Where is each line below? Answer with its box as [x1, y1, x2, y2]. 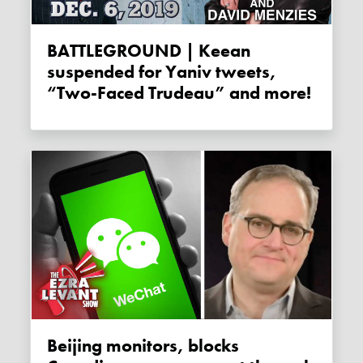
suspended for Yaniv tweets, [47, 61, 277, 84]
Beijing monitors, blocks [47, 335, 58, 358]
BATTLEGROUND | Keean [47, 40, 58, 63]
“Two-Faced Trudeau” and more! [47, 82, 312, 105]
